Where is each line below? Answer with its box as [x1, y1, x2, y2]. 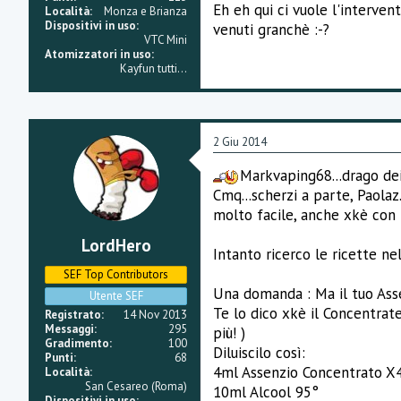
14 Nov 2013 [124, 307, 187, 323]
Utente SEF [89, 288, 143, 304]
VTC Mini [144, 31, 187, 47]
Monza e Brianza [104, 3, 187, 19]
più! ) [213, 322, 245, 343]
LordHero [81, 235, 151, 257]
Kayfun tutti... [120, 60, 187, 76]
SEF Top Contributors [64, 267, 168, 283]
